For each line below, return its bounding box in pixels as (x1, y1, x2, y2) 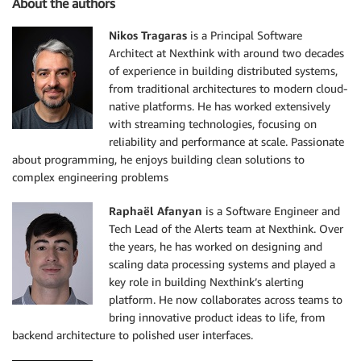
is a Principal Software (187, 28, 302, 43)
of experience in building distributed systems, (109, 64, 338, 78)
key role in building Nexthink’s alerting (109, 275, 304, 289)
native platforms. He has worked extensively (109, 99, 330, 114)
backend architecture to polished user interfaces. (12, 328, 253, 342)
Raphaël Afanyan (109, 204, 202, 218)
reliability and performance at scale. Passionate (109, 135, 344, 149)
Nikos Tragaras (109, 28, 187, 43)
